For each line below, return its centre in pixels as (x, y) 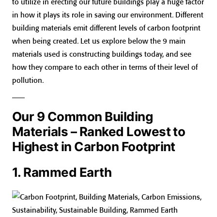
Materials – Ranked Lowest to (99, 131)
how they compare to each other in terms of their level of (105, 67)
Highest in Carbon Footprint (94, 146)
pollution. (28, 80)
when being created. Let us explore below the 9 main (99, 41)
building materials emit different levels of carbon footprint (106, 28)
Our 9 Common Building (83, 116)
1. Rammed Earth (62, 172)
